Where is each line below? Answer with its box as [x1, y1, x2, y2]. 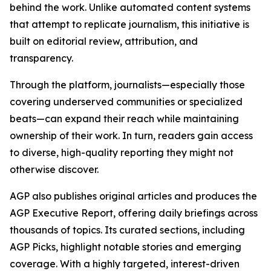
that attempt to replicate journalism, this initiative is [10, 18, 249, 30]
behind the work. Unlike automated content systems [10, 1, 250, 13]
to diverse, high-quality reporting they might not [10, 146, 233, 158]
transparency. [10, 52, 73, 64]
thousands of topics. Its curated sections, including [10, 224, 245, 236]
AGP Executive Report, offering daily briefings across [10, 207, 258, 219]
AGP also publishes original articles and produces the [10, 190, 257, 202]
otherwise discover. [10, 163, 99, 175]
